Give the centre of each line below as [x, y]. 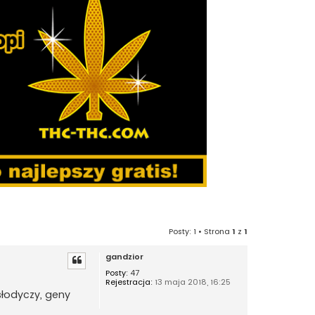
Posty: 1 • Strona [200, 232]
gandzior [124, 257]
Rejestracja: [129, 282]
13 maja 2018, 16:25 [192, 282]
